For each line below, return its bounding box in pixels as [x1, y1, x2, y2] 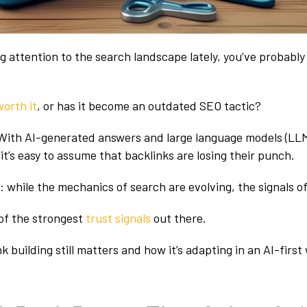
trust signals [86, 210, 151, 225]
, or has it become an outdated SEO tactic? [37, 97, 261, 113]
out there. [151, 210, 206, 225]
